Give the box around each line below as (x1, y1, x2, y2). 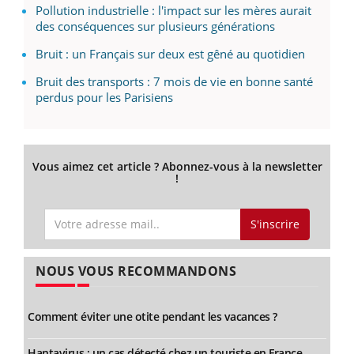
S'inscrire (250, 216, 299, 232)
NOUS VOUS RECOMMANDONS (36, 262, 236, 280)
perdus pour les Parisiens (36, 89, 173, 106)
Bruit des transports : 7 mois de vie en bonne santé (36, 73, 313, 90)
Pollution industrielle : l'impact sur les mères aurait (36, 2, 311, 19)
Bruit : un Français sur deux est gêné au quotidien (36, 46, 305, 62)
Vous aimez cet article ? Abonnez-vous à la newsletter (32, 159, 322, 175)
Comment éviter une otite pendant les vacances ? (28, 308, 277, 324)
